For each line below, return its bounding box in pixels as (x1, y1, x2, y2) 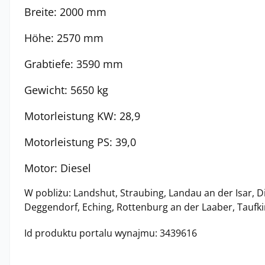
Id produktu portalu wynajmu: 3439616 (24, 227, 197, 240)
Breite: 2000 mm (24, 5, 106, 19)
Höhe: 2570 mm (24, 31, 104, 45)
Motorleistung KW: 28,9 (24, 109, 140, 123)
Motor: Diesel (24, 161, 91, 175)
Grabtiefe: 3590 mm (24, 57, 123, 71)
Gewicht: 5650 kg (24, 83, 108, 97)
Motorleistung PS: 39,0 (24, 135, 136, 149)
